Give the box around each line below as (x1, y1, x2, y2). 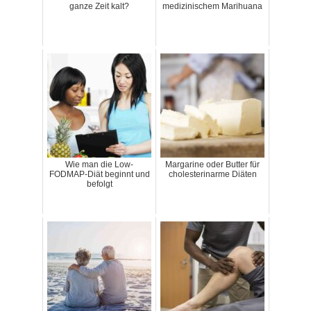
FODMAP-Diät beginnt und (49, 169, 150, 179)
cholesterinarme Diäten (168, 169, 257, 179)
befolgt (86, 178, 112, 189)
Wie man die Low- (65, 159, 133, 169)
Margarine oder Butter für (165, 159, 260, 169)
